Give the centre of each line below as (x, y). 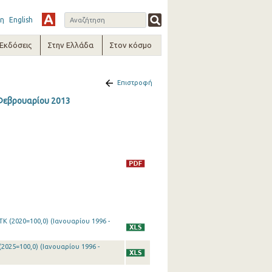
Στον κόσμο (131, 45)
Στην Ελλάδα (71, 45)
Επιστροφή (134, 83)
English (21, 20)
